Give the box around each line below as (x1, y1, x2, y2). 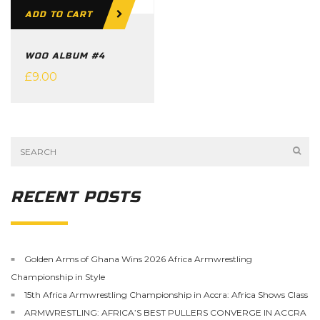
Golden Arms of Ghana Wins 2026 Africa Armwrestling (24, 253, 252, 264)
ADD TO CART (25, 9, 92, 20)
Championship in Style (11, 271, 105, 282)
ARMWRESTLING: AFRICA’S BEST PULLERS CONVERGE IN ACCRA (24, 306, 306, 318)
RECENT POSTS (11, 188, 141, 207)
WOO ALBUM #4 (25, 51, 105, 61)
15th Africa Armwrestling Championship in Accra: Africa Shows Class (24, 289, 308, 300)
